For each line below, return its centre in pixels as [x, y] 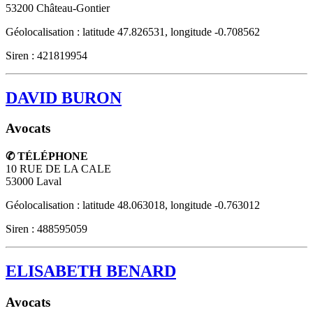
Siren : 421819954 [46, 55]
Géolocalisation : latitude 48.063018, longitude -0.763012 [133, 205]
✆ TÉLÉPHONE [47, 156]
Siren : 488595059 [46, 229]
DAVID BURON [64, 97]
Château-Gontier [73, 8]
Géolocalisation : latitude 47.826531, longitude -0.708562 [133, 31]
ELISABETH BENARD [91, 271]
